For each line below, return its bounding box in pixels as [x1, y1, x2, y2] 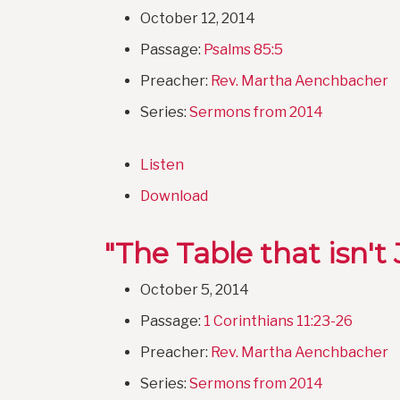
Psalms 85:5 [204, 41, 283, 59]
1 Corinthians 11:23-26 [204, 312, 353, 330]
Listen [140, 156, 184, 174]
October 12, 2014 [140, 10, 255, 28]
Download [140, 187, 208, 205]
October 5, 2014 [140, 281, 249, 299]
